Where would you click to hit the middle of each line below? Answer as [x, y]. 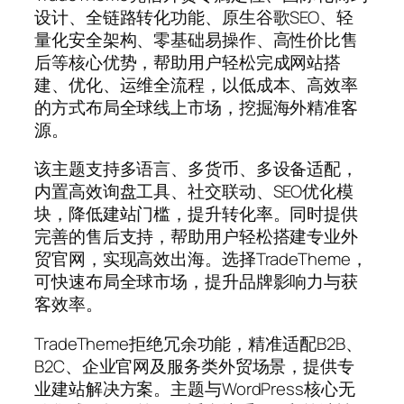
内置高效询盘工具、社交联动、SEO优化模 [194, 192]
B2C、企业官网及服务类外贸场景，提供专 [194, 366]
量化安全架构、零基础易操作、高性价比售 [197, 39]
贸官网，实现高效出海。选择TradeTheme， [201, 259]
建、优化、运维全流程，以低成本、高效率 [197, 84]
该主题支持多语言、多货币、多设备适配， [197, 169]
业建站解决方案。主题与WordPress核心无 [195, 388]
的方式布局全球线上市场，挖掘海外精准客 [197, 107]
